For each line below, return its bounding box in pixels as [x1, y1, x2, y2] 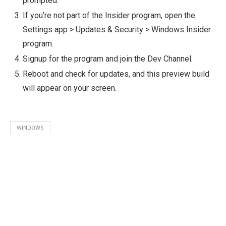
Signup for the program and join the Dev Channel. [23, 53, 193, 64]
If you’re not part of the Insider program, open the [23, 10, 195, 20]
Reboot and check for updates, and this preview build [23, 69, 209, 79]
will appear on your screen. [23, 83, 117, 93]
